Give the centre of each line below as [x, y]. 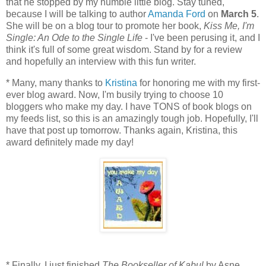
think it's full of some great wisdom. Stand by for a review [124, 50]
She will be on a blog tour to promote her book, [105, 26]
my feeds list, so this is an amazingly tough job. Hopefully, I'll [132, 119]
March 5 [239, 14]
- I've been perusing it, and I [201, 38]
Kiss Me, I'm [229, 26]
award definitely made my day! [70, 142]
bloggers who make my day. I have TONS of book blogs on [129, 107]
